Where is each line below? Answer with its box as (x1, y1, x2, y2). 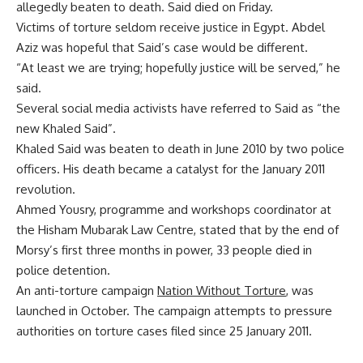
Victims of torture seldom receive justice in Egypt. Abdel (16, 19, 325, 36)
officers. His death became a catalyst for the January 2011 (16, 161, 325, 177)
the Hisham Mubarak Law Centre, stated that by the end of (16, 222, 339, 238)
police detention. (16, 263, 110, 279)
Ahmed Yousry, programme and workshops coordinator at (16, 202, 331, 218)
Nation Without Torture (157, 283, 286, 299)
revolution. (16, 181, 75, 198)
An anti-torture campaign (16, 283, 157, 299)
